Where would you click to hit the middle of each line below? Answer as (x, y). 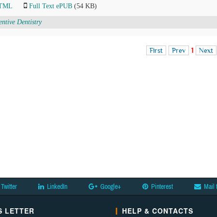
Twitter (9, 186)
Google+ (111, 186)
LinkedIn (57, 186)
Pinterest (162, 186)
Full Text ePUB (51, 6)
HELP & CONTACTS (158, 211)
